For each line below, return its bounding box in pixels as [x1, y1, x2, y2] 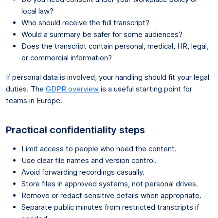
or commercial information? [21, 53, 112, 62]
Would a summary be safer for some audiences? [21, 29, 182, 39]
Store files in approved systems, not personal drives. [21, 179, 198, 188]
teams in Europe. [6, 95, 62, 105]
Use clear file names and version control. [21, 155, 157, 165]
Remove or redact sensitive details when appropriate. [21, 190, 201, 200]
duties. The [6, 84, 46, 93]
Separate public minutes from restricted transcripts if [21, 202, 199, 212]
